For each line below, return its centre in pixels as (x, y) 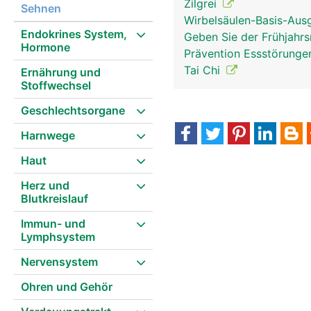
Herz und (45, 185)
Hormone (45, 47)
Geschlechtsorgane (73, 110)
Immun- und (53, 224)
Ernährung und (61, 72)
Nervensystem (59, 262)
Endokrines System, (74, 34)
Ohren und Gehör (67, 287)
